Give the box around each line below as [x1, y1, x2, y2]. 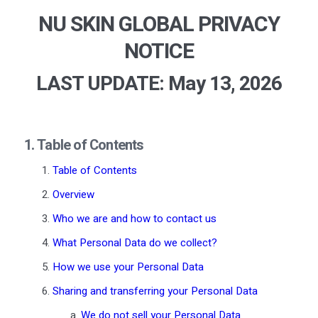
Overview [52, 186, 94, 202]
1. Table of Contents [23, 134, 144, 155]
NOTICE [124, 35, 194, 67]
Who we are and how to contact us [52, 210, 216, 226]
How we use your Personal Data [52, 258, 204, 275]
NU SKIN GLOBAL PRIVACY [38, 9, 280, 40]
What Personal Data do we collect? [52, 234, 217, 251]
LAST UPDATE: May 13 [35, 69, 231, 99]
